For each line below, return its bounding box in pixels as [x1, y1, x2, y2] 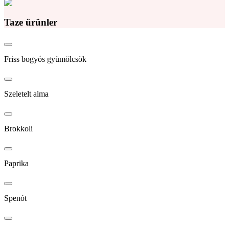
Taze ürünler [4, 16, 57, 28]
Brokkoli [4, 124, 33, 133]
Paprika [4, 159, 29, 168]
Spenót [4, 194, 27, 203]
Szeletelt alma [4, 89, 49, 99]
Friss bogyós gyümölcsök [4, 55, 86, 64]
